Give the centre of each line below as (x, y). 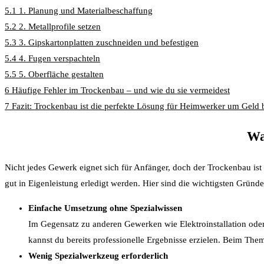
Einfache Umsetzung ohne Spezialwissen (105, 208)
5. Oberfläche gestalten (61, 74)
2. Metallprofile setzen (60, 26)
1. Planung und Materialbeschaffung (86, 10)
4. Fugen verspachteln (60, 58)
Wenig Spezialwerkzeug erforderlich (98, 256)
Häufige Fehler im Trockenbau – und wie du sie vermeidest (121, 90)
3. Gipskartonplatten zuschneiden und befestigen (109, 42)
